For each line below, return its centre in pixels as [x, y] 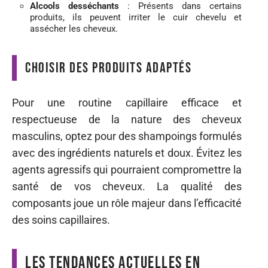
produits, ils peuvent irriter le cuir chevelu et [136, 17]
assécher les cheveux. [74, 29]
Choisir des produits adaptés [108, 68]
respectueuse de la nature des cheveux [127, 119]
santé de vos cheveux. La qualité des [127, 186]
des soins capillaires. [61, 220]
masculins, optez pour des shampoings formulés [127, 136]
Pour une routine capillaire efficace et [127, 102]
